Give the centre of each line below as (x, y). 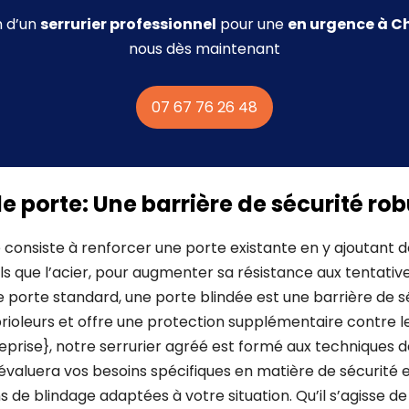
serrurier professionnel (128, 24)
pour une (252, 24)
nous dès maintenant (204, 48)
